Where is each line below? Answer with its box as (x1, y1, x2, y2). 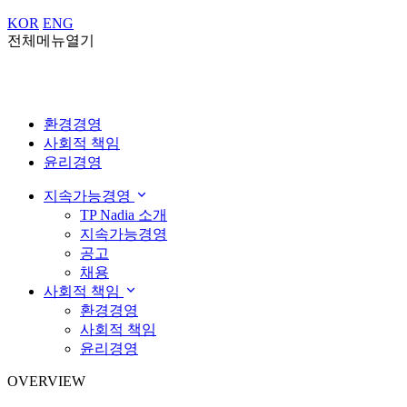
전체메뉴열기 (7, 32, 94, 48)
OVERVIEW (7, 373, 85, 390)
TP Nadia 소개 (80, 207, 167, 223)
